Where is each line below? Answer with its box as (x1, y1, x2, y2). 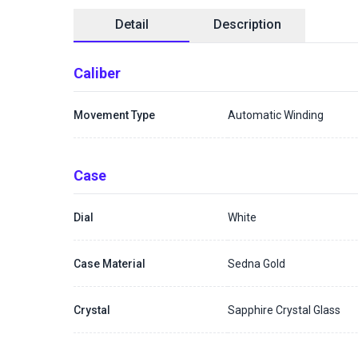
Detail (114, 17, 149, 32)
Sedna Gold (228, 257, 286, 270)
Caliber (74, 65, 121, 82)
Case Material (74, 257, 145, 270)
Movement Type (74, 108, 155, 121)
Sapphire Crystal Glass (228, 303, 341, 316)
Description (213, 17, 281, 32)
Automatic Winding (228, 108, 324, 121)
